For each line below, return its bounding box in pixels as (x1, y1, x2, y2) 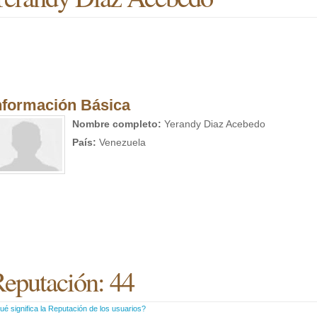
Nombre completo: (72, 118, 161, 129)
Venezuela (96, 137, 146, 148)
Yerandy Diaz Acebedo (161, 118, 265, 129)
